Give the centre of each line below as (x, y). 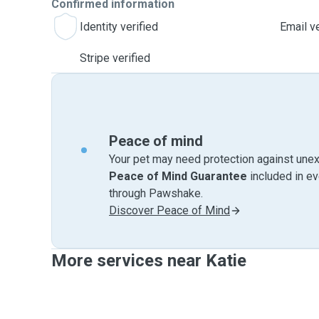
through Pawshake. (156, 193)
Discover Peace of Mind (169, 210)
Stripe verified (115, 58)
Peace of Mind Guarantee (178, 176)
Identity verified (119, 27)
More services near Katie (149, 261)
